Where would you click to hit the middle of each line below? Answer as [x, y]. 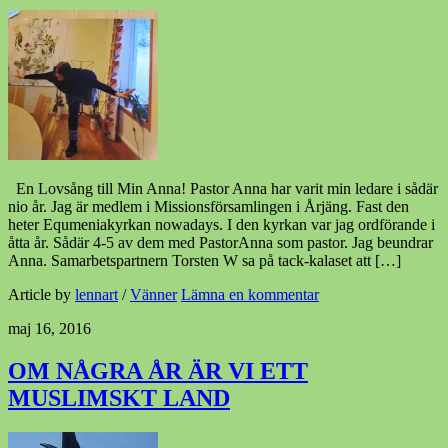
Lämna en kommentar [250, 294]
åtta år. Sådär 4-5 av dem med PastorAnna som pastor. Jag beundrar [220, 242]
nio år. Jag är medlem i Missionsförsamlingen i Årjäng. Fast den [208, 206]
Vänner [153, 294]
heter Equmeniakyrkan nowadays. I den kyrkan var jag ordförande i [221, 224]
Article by [41, 294]
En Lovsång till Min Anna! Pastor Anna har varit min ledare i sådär [223, 188]
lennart [96, 294]
